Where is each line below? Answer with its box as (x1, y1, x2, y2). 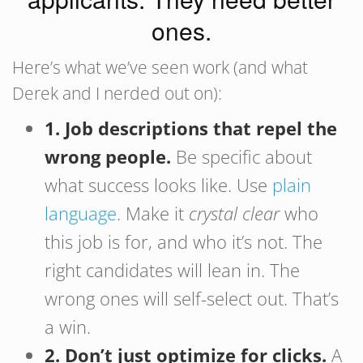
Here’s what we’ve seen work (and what (12, 56, 308, 79)
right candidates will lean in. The (45, 258, 300, 282)
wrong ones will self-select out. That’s (45, 286, 339, 310)
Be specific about (171, 144, 312, 169)
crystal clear (189, 201, 280, 225)
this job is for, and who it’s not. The (45, 229, 322, 254)
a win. (45, 314, 91, 339)
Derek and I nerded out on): (12, 82, 222, 105)
